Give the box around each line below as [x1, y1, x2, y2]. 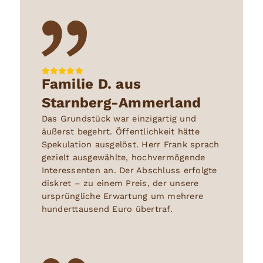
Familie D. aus [41, 76, 141, 93]
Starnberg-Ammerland [41, 95, 201, 112]
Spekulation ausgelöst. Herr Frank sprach [41, 139, 220, 150]
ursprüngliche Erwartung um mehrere [41, 191, 204, 202]
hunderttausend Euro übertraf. [41, 204, 173, 215]
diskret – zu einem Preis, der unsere [41, 178, 199, 189]
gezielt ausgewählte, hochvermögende [41, 152, 205, 163]
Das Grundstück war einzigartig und [41, 113, 197, 124]
